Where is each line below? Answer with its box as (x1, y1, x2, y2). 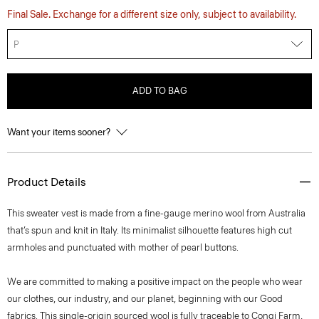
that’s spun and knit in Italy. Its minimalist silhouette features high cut (7, 225, 292, 236)
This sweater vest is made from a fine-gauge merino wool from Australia (7, 208, 305, 219)
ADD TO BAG (132, 85, 187, 96)
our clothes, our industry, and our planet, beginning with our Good (7, 293, 283, 304)
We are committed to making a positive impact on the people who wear (7, 276, 303, 287)
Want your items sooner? (7, 127, 113, 137)
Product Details (7, 175, 86, 189)
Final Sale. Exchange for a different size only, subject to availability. (7, 9, 296, 21)
